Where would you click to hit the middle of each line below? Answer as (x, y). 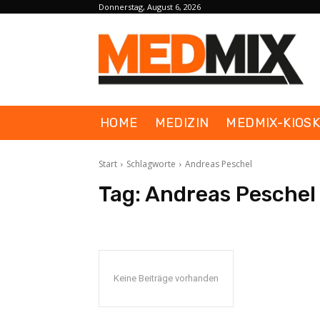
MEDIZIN (182, 122)
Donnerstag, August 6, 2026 (150, 7)
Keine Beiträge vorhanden (166, 278)
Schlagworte (151, 164)
